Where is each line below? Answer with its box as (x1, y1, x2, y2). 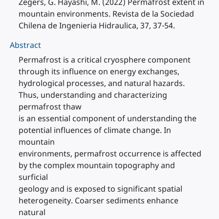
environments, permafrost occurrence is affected (19, 148, 201, 159)
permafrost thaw (19, 101, 82, 112)
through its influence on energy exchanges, (19, 66, 179, 77)
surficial (19, 172, 48, 182)
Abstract (10, 40, 41, 50)
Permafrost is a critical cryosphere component (19, 54, 191, 65)
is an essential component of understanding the (19, 113, 197, 124)
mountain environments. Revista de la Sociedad (19, 8, 194, 19)
